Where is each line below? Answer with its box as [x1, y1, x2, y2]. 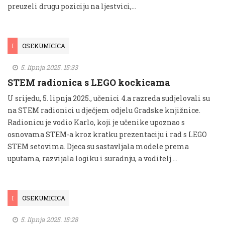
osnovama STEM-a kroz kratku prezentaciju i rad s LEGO [8, 130, 207, 140]
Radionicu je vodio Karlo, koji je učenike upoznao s [8, 118, 185, 128]
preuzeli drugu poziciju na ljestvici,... [8, 2, 136, 12]
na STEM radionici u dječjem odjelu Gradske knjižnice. [8, 105, 200, 116]
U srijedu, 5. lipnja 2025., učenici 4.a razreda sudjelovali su [8, 93, 210, 103]
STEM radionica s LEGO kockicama [8, 76, 170, 89]
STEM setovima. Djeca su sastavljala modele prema [8, 142, 189, 152]
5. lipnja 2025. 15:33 [19, 63, 78, 72]
